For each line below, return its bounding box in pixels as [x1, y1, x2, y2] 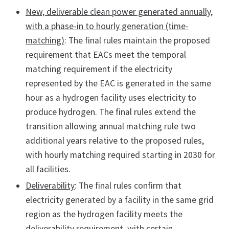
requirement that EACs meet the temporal [26, 49, 186, 61]
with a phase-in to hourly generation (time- [26, 20, 189, 32]
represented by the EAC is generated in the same [26, 78, 211, 89]
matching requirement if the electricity [26, 63, 172, 75]
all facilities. [26, 164, 73, 175]
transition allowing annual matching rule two [26, 121, 196, 132]
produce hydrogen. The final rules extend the [26, 106, 196, 118]
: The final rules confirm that [75, 180, 181, 192]
